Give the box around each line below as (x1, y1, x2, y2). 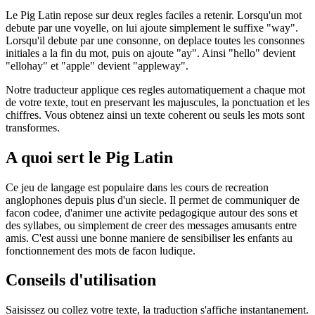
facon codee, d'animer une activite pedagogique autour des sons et (6, 206, 297, 219)
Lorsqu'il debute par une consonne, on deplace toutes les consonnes (6, 34, 304, 46)
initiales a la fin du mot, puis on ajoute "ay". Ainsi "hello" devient (6, 46, 295, 59)
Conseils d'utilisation (6, 271, 156, 290)
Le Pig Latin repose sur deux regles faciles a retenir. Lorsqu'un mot (6, 8, 302, 21)
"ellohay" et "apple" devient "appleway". (6, 59, 188, 72)
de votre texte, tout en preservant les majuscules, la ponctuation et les (6, 96, 309, 108)
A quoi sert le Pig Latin (6, 148, 173, 167)
